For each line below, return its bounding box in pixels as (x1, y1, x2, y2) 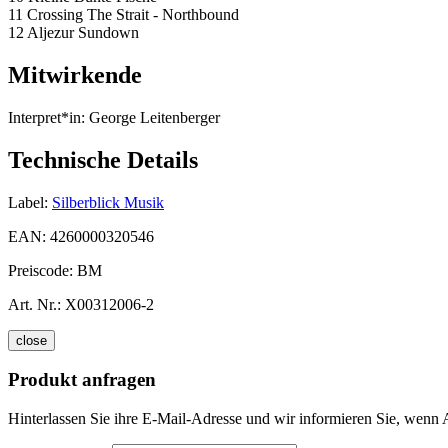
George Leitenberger (85, 108, 220, 126)
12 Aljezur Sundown (8, 24, 139, 42)
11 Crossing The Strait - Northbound (8, 6, 239, 24)
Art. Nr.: (8, 295, 61, 313)
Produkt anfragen (8, 369, 156, 391)
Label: (8, 193, 48, 211)
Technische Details (8, 146, 198, 173)
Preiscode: (8, 261, 77, 279)
